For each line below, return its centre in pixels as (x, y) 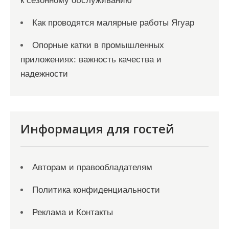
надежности (44, 74)
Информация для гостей (97, 129)
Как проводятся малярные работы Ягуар (113, 23)
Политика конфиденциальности (96, 190)
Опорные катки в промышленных (98, 45)
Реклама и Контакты (73, 212)
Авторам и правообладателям (92, 167)
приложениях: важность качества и (91, 60)
